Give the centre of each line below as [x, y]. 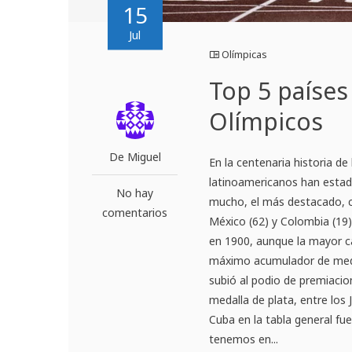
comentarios [135, 212]
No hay [135, 192]
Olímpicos [266, 121]
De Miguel [135, 156]
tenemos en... [244, 339]
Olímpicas [245, 54]
